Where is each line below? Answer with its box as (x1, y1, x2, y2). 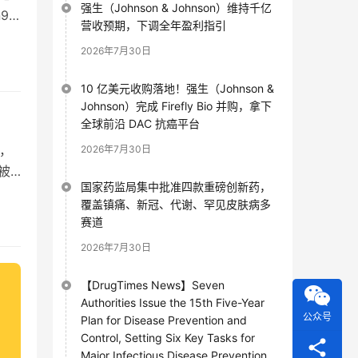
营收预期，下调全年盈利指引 (81, 18, 226, 32)
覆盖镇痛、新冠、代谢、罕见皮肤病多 (81, 197, 271, 211)
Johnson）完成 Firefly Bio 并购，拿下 (81, 98, 272, 113)
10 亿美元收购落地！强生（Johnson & (81, 81, 274, 95)
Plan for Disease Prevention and (81, 312, 247, 327)
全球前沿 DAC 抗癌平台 (81, 116, 200, 130)
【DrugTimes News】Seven (81, 277, 225, 292)
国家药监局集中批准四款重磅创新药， (81, 179, 271, 193)
